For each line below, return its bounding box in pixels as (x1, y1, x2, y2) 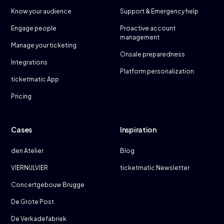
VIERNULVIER (11, 163, 48, 171)
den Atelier (11, 146, 44, 154)
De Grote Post (11, 197, 54, 205)
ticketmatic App (11, 75, 59, 83)
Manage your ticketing (11, 41, 77, 49)
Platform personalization (120, 67, 194, 75)
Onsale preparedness (120, 50, 185, 58)
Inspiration (120, 124, 156, 134)
